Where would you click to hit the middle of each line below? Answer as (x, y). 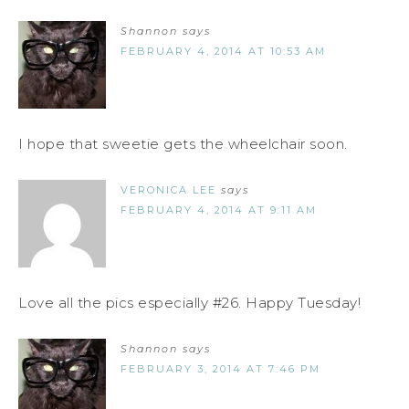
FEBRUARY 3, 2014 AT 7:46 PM (220, 369)
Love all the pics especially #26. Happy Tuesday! (189, 303)
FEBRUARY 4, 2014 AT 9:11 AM (219, 210)
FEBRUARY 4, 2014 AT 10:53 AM (223, 52)
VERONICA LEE (168, 190)
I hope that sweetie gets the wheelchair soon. (183, 144)
